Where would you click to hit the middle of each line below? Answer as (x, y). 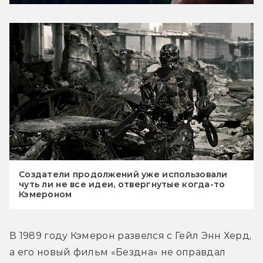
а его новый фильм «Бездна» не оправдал (118, 252)
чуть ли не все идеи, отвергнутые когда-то (122, 184)
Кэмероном (45, 194)
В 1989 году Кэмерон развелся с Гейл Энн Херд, (131, 235)
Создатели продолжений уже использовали (123, 174)
